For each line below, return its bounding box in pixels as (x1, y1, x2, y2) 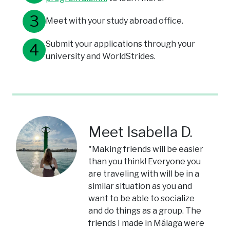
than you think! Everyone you (88, 156, 201, 166)
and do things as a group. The (88, 205, 202, 216)
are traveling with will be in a (88, 168, 200, 179)
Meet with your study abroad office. (45, 16, 183, 26)
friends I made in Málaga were (88, 218, 205, 228)
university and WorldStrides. (45, 51, 156, 61)
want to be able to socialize (88, 193, 195, 203)
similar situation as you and (88, 181, 193, 191)
